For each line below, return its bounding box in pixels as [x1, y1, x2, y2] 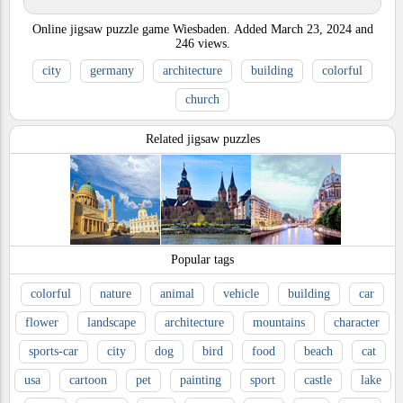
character [334, 316, 380, 330]
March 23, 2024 [270, 22, 352, 37]
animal [160, 287, 194, 301]
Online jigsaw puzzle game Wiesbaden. [31, 22, 230, 37]
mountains [253, 316, 305, 330]
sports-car [29, 345, 78, 359]
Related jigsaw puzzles [145, 132, 260, 147]
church [185, 93, 219, 107]
